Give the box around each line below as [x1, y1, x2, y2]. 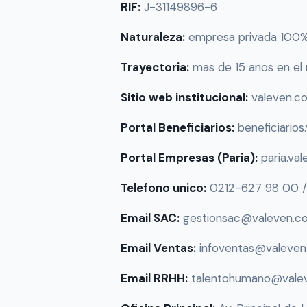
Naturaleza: [121, 29, 185, 45]
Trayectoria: [121, 60, 189, 75]
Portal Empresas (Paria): [121, 150, 258, 166]
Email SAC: [121, 210, 180, 226]
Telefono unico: [121, 180, 206, 196]
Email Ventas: [121, 241, 196, 256]
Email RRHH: [121, 271, 188, 286]
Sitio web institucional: [121, 90, 248, 106]
